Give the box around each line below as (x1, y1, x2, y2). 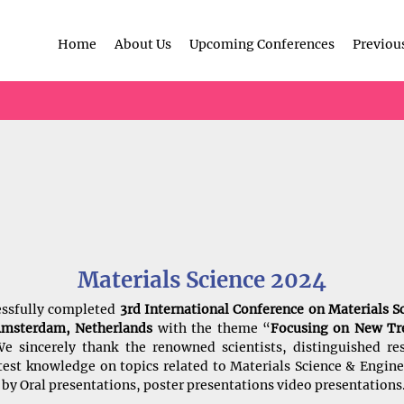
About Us (115, 35, 171, 52)
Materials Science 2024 (78, 266, 326, 294)
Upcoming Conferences (189, 35, 335, 52)
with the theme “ (152, 320, 271, 336)
